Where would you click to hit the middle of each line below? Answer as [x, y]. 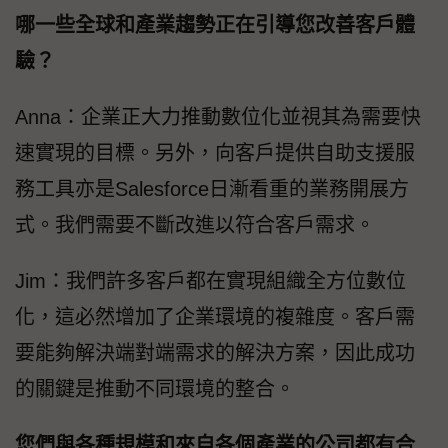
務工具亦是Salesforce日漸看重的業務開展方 [212, 188]
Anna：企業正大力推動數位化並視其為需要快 [218, 116]
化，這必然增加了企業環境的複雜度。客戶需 [215, 316]
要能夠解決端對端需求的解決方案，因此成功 [215, 352]
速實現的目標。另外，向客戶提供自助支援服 [215, 152]
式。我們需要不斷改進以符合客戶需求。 [195, 224]
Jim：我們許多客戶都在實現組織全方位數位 [210, 280]
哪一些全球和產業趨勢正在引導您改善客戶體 [215, 24]
